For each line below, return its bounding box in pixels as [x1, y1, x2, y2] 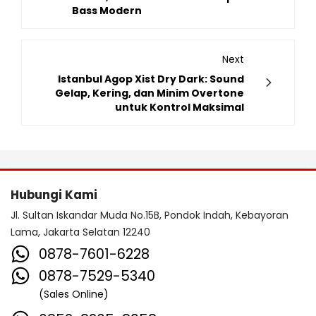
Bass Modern [72, 3, 142, 18]
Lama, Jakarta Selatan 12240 [11, 224, 150, 239]
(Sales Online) [39, 286, 109, 301]
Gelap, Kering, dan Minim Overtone [55, 85, 244, 100]
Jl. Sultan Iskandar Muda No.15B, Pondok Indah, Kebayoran [11, 207, 288, 222]
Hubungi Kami [11, 186, 97, 203]
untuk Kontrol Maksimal [115, 99, 244, 114]
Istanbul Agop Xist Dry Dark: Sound [58, 71, 244, 86]
